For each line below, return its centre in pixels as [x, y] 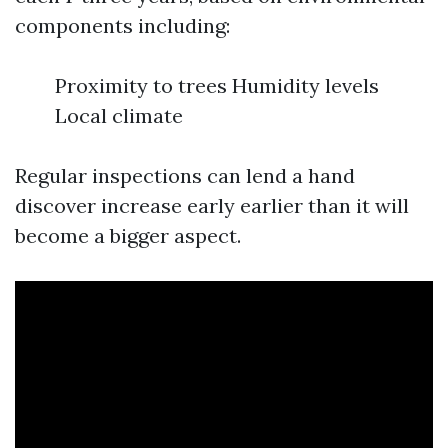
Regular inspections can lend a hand [185, 175]
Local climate [119, 115]
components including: [122, 25]
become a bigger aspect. [128, 235]
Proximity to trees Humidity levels [217, 85]
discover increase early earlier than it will [212, 205]
